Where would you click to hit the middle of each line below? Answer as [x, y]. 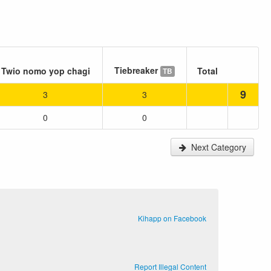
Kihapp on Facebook [172, 218]
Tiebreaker [137, 70]
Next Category [219, 147]
